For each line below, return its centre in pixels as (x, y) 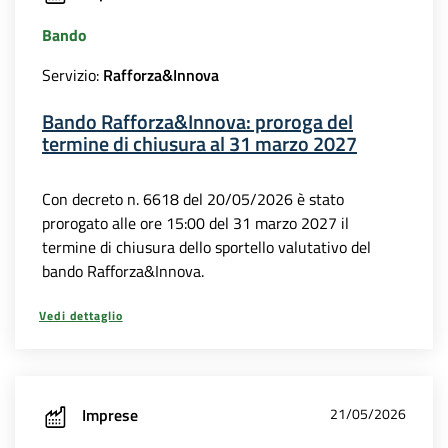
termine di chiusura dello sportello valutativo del (206, 247)
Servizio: (72, 75)
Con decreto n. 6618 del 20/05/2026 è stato (193, 199)
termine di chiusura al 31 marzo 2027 (199, 144)
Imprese (110, 415)
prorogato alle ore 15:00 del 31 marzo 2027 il (195, 223)
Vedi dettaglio (81, 316)
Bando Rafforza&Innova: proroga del (197, 122)
